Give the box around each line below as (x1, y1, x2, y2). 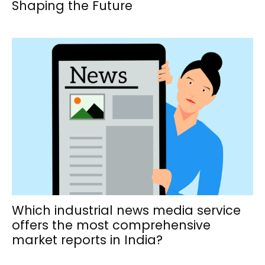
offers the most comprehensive (12, 216, 211, 234)
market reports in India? (12, 231, 163, 248)
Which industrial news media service (12, 201, 241, 219)
